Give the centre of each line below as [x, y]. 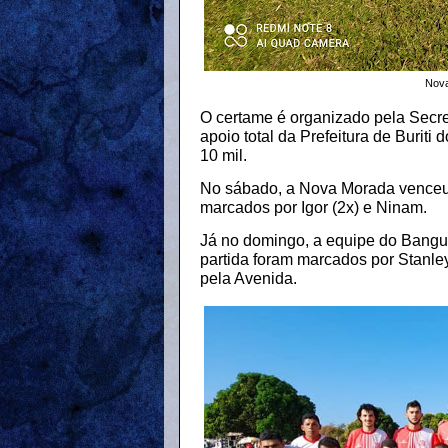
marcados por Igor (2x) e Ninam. [313, 207]
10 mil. [223, 155]
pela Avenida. [248, 278]
